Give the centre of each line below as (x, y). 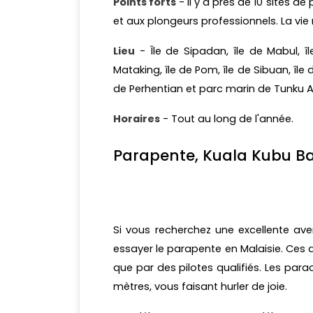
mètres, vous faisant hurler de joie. (200, 287)
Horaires (137, 119)
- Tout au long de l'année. (227, 119)
